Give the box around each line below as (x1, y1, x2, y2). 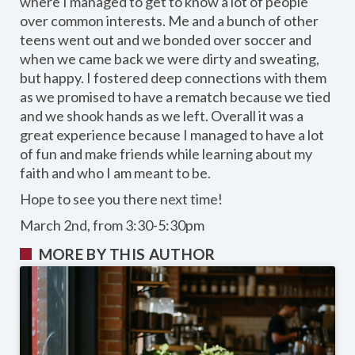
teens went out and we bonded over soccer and (20, 31, 311, 49)
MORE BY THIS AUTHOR (38, 245, 216, 264)
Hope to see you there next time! (20, 190, 223, 208)
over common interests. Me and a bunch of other (20, 12, 319, 30)
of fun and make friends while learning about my (20, 145, 312, 163)
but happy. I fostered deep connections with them (20, 69, 326, 87)
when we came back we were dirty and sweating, (20, 50, 319, 68)
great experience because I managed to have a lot (20, 126, 324, 144)
